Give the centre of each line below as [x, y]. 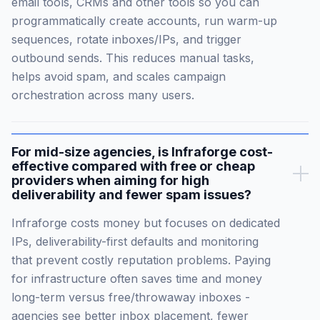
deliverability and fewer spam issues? [131, 195]
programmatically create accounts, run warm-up [144, 21]
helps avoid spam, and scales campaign [119, 77]
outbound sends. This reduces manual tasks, [133, 58]
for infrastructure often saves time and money [137, 279]
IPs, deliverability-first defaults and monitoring [135, 242]
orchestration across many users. [103, 95]
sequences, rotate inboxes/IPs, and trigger [126, 40]
